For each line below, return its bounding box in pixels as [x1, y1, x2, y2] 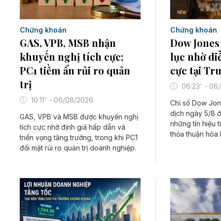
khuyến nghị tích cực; [20, 50, 123, 64]
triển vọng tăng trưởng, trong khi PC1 [20, 133, 138, 142]
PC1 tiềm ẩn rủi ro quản [20, 64, 130, 77]
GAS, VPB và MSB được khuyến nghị [20, 112, 138, 121]
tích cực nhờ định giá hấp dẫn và [20, 123, 125, 132]
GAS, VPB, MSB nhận [20, 36, 116, 50]
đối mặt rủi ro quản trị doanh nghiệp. [20, 144, 136, 152]
